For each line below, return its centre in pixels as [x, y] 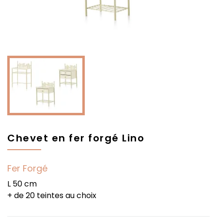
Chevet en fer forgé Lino [76, 138]
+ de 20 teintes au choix [52, 196]
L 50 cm [22, 184]
